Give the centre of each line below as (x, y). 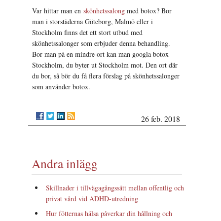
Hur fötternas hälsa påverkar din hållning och (109, 213)
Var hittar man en (58, 10)
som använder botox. (61, 86)
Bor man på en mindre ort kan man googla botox (101, 54)
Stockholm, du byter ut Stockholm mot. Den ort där (105, 65)
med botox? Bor (148, 10)
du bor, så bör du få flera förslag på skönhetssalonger (106, 75)
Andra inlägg (65, 163)
